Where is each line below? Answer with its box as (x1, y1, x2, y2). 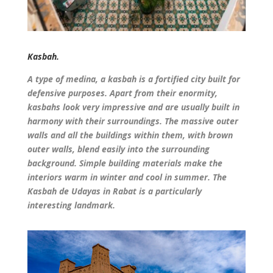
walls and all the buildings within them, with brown (27, 129, 233, 141)
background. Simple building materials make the (27, 157, 222, 169)
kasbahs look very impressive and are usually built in (27, 101, 239, 113)
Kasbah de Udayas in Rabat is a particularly (27, 185, 202, 197)
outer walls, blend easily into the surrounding (27, 143, 210, 155)
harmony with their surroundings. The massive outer (27, 115, 238, 127)
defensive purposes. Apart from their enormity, (27, 87, 218, 99)
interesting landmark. (27, 199, 115, 211)
